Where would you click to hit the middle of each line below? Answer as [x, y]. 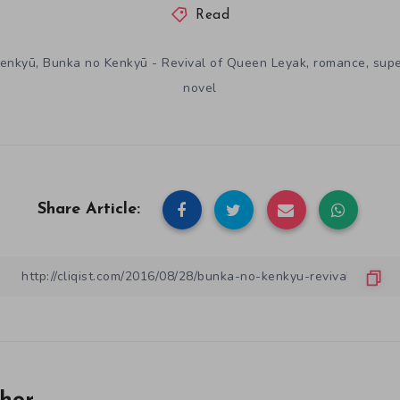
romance [340, 62]
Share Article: [89, 209]
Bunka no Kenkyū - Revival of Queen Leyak [175, 62]
